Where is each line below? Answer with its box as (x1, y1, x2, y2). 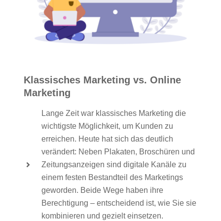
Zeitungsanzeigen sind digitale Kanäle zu (41, 160, 186, 169)
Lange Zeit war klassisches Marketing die (41, 109, 186, 117)
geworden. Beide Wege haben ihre (41, 185, 163, 194)
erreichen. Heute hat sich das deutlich (41, 134, 173, 143)
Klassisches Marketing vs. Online (24, 74, 181, 85)
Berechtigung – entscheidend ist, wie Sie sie (41, 198, 196, 207)
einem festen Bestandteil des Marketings (41, 173, 183, 182)
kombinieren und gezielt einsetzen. (41, 211, 163, 220)
